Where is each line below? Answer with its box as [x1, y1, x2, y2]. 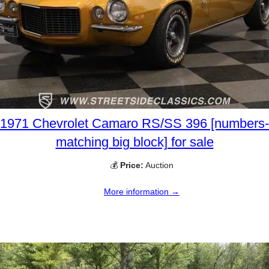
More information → [104, 187, 180, 197]
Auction [144, 160, 174, 171]
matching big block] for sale [55, 134, 214, 150]
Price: [120, 160, 144, 171]
